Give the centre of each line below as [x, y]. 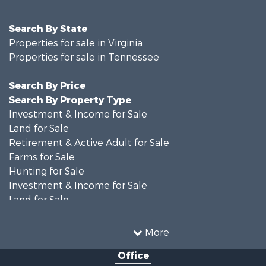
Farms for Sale [42, 157]
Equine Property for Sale [66, 228]
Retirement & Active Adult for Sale [89, 143]
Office [133, 256]
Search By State [48, 29]
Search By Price [47, 86]
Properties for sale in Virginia [76, 43]
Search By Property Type [70, 100]
